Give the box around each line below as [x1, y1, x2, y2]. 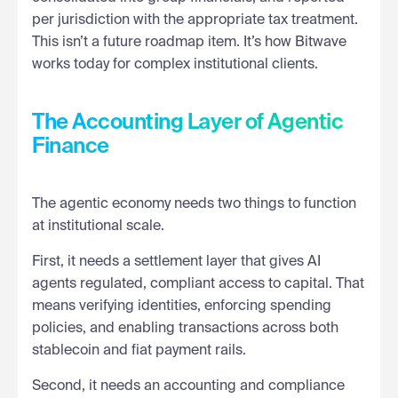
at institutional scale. [32, 219, 164, 234]
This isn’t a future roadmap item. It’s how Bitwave [32, 35, 346, 50]
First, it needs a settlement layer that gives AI [32, 254, 321, 269]
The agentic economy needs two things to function [32, 196, 356, 211]
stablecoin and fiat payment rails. [32, 343, 246, 358]
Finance [32, 135, 109, 157]
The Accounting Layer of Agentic [32, 111, 344, 133]
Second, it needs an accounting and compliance [32, 378, 345, 394]
